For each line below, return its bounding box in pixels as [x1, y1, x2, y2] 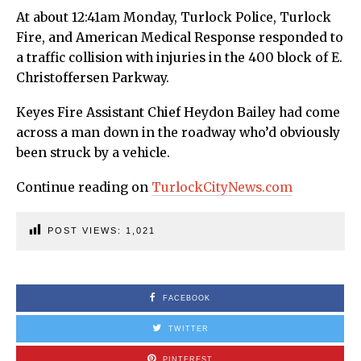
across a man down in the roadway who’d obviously [16, 124, 340, 140]
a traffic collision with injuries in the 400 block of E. [16, 49, 342, 65]
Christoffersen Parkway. [16, 69, 169, 85]
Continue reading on [16, 179, 151, 195]
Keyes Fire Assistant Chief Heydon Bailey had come [16, 104, 340, 120]
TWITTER [168, 324, 209, 333]
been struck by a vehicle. [16, 144, 170, 160]
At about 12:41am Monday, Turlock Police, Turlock [16, 9, 331, 25]
